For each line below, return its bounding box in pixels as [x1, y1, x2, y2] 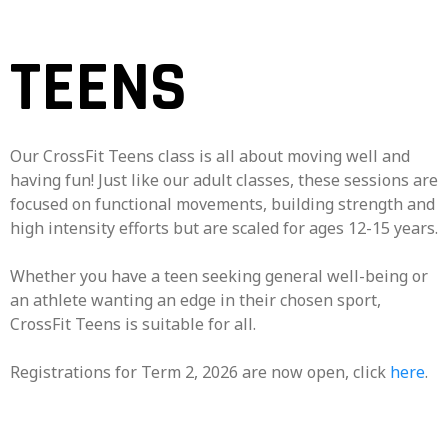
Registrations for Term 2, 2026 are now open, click [10, 361, 390, 383]
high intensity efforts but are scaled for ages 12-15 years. [10, 217, 438, 239]
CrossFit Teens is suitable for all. [10, 313, 256, 335]
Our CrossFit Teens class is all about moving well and [10, 145, 410, 167]
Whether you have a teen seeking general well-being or [10, 265, 428, 287]
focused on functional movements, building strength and [10, 193, 435, 215]
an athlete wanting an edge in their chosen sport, [10, 289, 381, 311]
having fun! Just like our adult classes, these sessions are [10, 169, 438, 191]
